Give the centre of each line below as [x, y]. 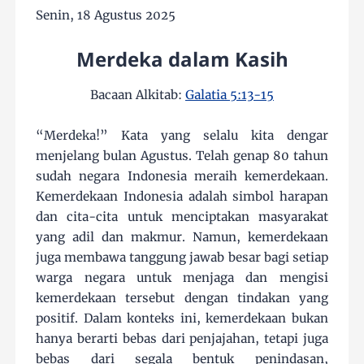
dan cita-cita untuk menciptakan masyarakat [182, 217]
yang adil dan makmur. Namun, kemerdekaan [182, 237]
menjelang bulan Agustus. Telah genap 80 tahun [182, 156]
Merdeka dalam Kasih [182, 59]
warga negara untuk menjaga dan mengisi [182, 278]
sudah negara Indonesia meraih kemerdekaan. [182, 176]
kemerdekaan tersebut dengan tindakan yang [182, 298]
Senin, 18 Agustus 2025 [106, 15]
